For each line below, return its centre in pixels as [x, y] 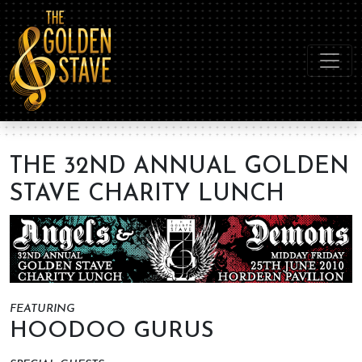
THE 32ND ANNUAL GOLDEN [179, 167]
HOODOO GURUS [112, 332]
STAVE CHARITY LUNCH [147, 194]
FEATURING [42, 309]
